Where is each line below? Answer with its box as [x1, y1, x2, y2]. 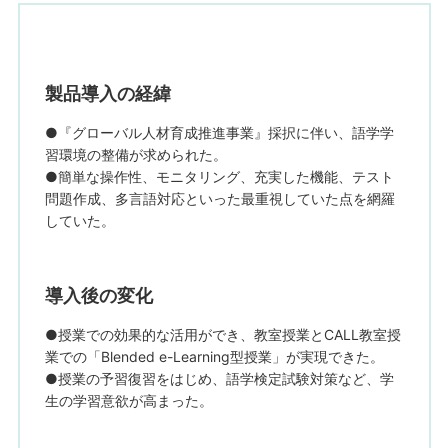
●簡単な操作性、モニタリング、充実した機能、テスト [44, 168, 394, 186]
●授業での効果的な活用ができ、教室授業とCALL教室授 [44, 326, 401, 344]
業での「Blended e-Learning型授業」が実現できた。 [44, 348, 384, 366]
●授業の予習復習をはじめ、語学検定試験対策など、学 [44, 370, 394, 388]
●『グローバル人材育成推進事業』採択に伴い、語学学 [44, 124, 394, 142]
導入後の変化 [44, 284, 153, 306]
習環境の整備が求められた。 [44, 146, 227, 164]
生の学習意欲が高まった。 [44, 392, 213, 410]
